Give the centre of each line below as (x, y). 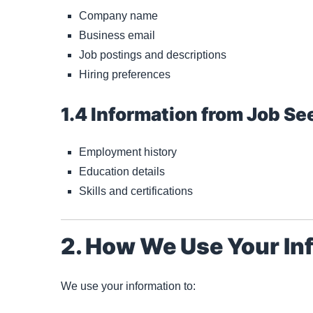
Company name (118, 15)
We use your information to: (128, 286)
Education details (122, 171)
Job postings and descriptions (153, 54)
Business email (117, 35)
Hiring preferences (125, 74)
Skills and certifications (136, 191)
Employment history (128, 152)
